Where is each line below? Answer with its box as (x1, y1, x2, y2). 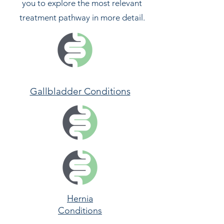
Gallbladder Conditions (29, 85, 130, 97)
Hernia (67, 193, 93, 204)
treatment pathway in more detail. (19, 12, 145, 22)
